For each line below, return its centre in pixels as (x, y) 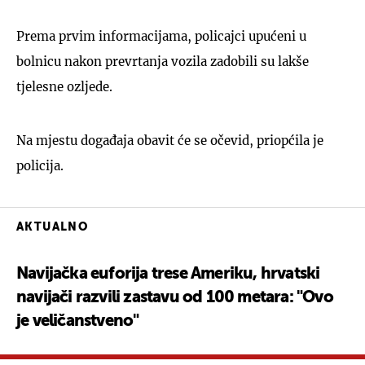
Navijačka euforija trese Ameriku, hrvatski (168, 274)
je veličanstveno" (78, 321)
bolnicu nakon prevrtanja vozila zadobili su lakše (163, 61)
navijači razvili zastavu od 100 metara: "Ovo (175, 298)
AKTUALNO (53, 227)
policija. (40, 165)
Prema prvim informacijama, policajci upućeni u (161, 36)
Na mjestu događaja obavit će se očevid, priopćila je (170, 140)
